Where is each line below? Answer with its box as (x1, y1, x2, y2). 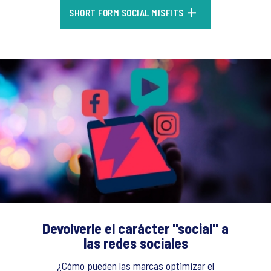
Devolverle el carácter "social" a (42, 219, 229, 237)
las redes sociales (83, 233, 188, 252)
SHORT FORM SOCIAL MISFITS (69, 7, 184, 19)
